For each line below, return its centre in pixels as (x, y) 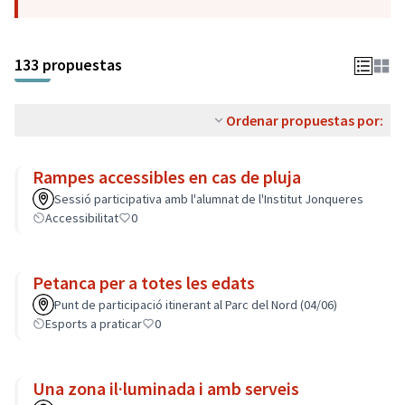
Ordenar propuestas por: (305, 120)
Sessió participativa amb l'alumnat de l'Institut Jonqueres (209, 199)
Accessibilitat (82, 218)
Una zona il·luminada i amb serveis (166, 388)
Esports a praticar (94, 324)
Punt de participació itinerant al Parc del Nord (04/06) (196, 305)
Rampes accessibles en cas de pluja (167, 177)
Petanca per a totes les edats (144, 283)
